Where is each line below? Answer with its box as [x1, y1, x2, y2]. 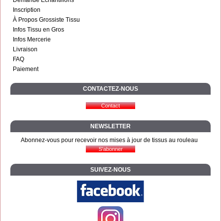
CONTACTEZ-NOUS [83, 85, 138, 92]
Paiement [13, 65, 38, 73]
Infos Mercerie [13, 36, 51, 43]
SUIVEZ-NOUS [90, 166, 131, 173]
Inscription [13, 6, 40, 13]
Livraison [13, 45, 37, 53]
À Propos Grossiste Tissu [13, 16, 80, 23]
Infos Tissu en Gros [13, 26, 64, 33]
